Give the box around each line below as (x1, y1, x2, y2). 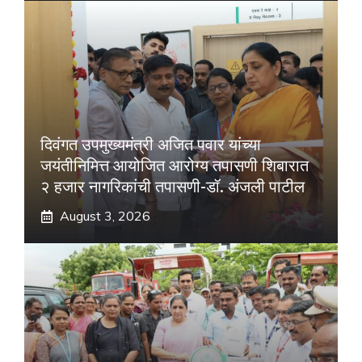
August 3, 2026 (60, 208, 150, 224)
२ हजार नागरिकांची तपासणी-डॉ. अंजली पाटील (40, 177, 305, 196)
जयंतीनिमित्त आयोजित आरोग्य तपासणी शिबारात (40, 156, 309, 175)
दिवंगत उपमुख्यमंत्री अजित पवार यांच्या (40, 135, 261, 154)
